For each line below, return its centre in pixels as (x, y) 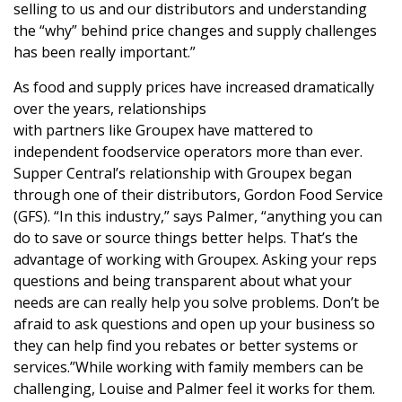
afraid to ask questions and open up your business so (194, 324)
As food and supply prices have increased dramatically (194, 87)
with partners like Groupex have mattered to (163, 131)
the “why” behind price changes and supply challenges (195, 31)
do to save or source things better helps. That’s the (186, 238)
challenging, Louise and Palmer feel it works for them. (194, 389)
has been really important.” (105, 52)
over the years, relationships (110, 109)
